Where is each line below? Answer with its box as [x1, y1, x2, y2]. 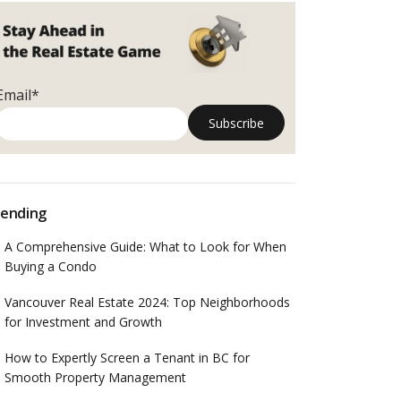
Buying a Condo [4, 258, 97, 276]
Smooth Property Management [4, 369, 186, 387]
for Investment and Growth [4, 313, 162, 331]
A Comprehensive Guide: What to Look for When [4, 238, 286, 256]
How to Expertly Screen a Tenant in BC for [4, 349, 250, 367]
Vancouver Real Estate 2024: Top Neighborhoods [4, 294, 290, 311]
